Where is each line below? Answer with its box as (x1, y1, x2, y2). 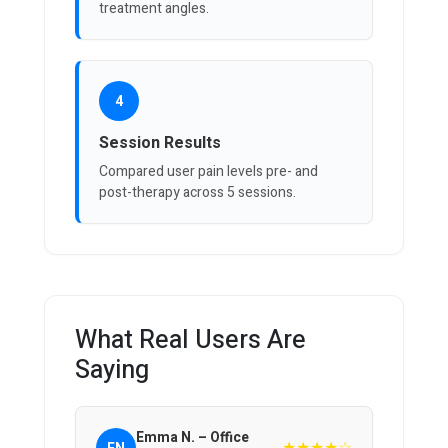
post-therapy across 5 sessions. (99, 182, 296, 204)
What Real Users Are (75, 322, 306, 360)
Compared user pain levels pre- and (99, 161, 318, 183)
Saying (75, 352, 149, 390)
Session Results (99, 131, 221, 156)
